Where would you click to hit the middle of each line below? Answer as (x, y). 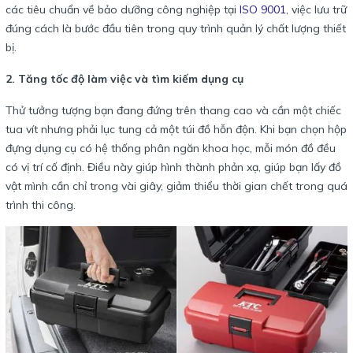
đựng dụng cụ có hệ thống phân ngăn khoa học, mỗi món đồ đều (171, 149)
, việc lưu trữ (316, 10)
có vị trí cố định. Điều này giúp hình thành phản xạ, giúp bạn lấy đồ (173, 167)
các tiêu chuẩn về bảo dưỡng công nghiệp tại (123, 10)
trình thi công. (41, 205)
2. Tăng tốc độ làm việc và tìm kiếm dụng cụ (124, 79)
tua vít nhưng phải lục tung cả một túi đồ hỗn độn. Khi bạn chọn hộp (176, 130)
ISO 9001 (263, 10)
